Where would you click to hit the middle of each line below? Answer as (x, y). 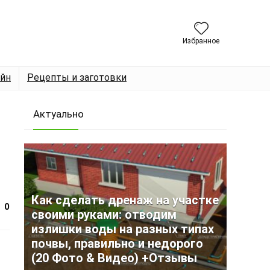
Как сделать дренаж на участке (125, 200)
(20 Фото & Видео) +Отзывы (114, 258)
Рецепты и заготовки (77, 77)
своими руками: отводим (104, 215)
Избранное (201, 41)
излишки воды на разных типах (123, 229)
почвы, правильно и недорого (117, 243)
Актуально (58, 114)
